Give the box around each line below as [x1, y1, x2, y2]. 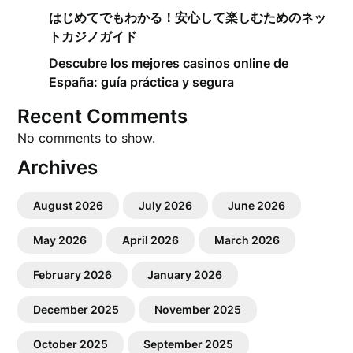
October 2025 [33, 337, 109, 351]
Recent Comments [17, 105, 188, 128]
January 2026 [147, 268, 223, 281]
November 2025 [154, 303, 242, 316]
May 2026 [33, 233, 87, 247]
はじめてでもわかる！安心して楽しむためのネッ [49, 9, 327, 25]
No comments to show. [17, 130, 156, 146]
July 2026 [139, 199, 193, 212]
